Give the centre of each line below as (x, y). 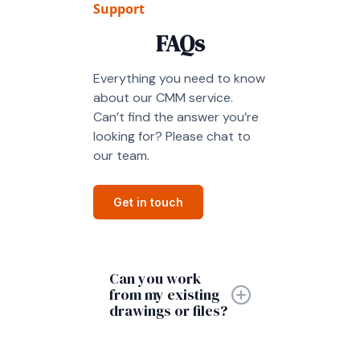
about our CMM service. (163, 98)
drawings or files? (168, 311)
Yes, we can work (164, 342)
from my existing (164, 295)
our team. (121, 156)
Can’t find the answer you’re (176, 117)
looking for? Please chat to (172, 137)
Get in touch (148, 202)
